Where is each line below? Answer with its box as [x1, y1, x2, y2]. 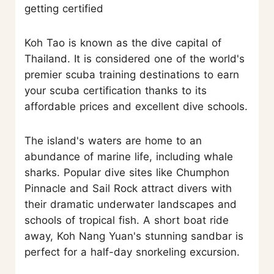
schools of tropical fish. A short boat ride [24, 214, 229, 227]
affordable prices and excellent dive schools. [24, 100, 248, 113]
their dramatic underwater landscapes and [24, 198, 237, 211]
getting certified [24, 2, 103, 15]
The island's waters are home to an [24, 135, 202, 147]
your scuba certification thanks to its [24, 84, 207, 97]
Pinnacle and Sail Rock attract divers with [24, 182, 232, 195]
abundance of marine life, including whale [24, 150, 233, 163]
